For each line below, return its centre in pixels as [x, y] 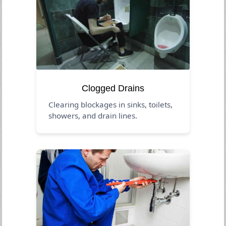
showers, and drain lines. [93, 115]
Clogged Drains [113, 88]
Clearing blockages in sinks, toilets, [111, 104]
